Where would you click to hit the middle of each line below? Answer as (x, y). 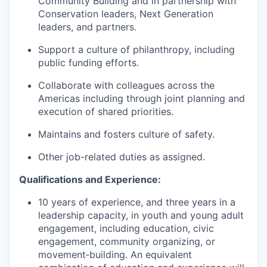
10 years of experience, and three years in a (137, 202)
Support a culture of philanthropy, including (136, 49)
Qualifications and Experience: (90, 179)
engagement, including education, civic (126, 228)
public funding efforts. (89, 63)
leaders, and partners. (87, 27)
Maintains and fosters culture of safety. (126, 134)
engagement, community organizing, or (127, 241)
